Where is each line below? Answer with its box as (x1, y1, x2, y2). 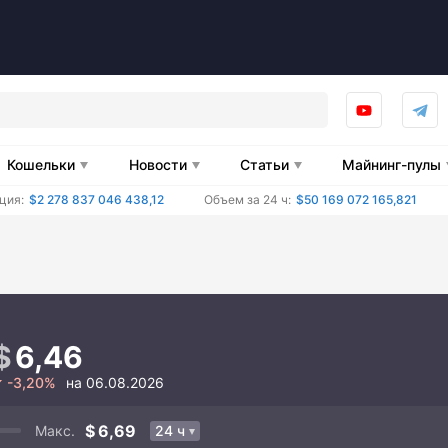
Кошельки (7, 155, 76, 173)
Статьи (239, 155, 289, 173)
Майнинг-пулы (342, 155, 442, 173)
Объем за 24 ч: (204, 191, 291, 207)
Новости (128, 155, 187, 173)
